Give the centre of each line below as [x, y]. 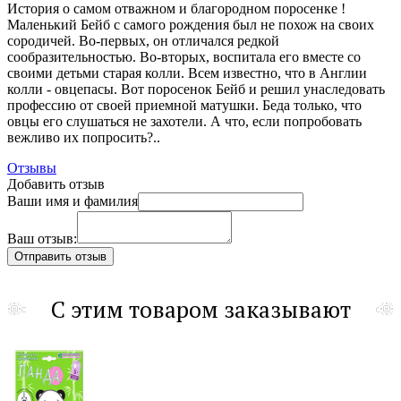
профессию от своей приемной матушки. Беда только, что [184, 105]
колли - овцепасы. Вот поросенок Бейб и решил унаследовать [196, 89]
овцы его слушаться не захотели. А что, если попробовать [184, 121]
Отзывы [32, 167]
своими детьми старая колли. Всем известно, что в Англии [187, 73]
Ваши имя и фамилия [73, 200]
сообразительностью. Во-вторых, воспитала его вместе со [184, 56]
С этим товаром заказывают [200, 309]
